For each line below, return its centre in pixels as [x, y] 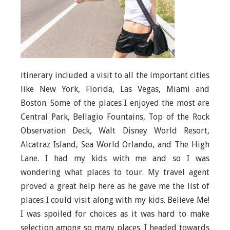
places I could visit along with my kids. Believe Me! [115, 200]
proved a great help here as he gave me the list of [115, 186]
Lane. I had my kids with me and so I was [115, 158]
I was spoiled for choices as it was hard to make [115, 214]
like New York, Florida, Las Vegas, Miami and [115, 89]
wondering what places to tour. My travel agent [115, 172]
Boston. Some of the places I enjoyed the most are [115, 103]
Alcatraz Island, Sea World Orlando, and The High [115, 145]
